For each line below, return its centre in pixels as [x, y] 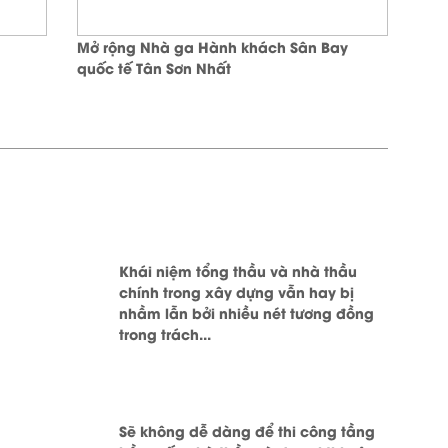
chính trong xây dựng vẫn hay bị [237, 291]
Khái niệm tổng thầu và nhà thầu [238, 270]
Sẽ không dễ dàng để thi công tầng [247, 430]
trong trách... [165, 333]
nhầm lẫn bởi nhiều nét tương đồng [247, 312]
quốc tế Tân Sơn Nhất [153, 67]
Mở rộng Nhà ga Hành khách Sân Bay [212, 46]
